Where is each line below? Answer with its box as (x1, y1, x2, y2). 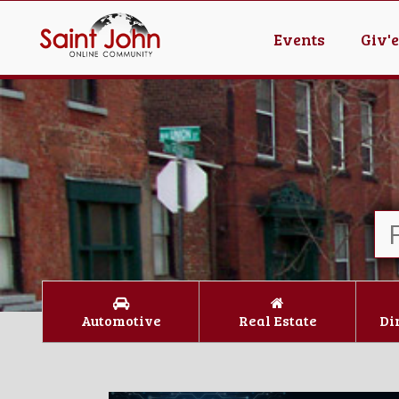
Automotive (80, 311, 161, 330)
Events (273, 28, 325, 50)
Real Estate (238, 311, 317, 330)
